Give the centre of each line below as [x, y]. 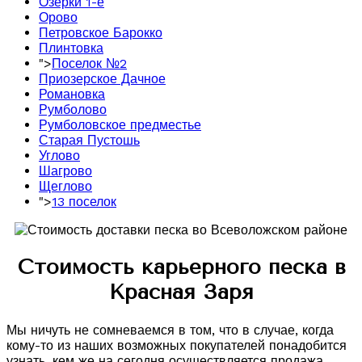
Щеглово [65, 186]
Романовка [72, 94]
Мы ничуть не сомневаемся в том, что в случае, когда [170, 330]
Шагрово [65, 170]
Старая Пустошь [89, 140]
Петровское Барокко [101, 32]
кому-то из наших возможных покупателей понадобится [177, 346]
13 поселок [84, 201]
